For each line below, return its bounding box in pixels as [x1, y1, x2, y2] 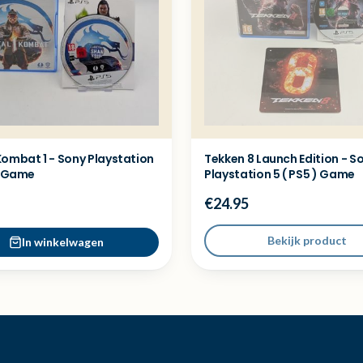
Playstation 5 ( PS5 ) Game [204, 166, 355, 182]
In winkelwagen [21, 235, 104, 249]
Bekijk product [267, 233, 347, 247]
